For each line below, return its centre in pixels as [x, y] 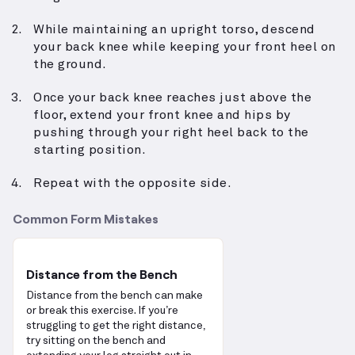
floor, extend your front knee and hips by [162, 115]
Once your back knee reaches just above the [172, 98]
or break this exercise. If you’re [102, 311]
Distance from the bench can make [115, 296]
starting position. [90, 150]
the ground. [70, 65]
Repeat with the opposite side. [132, 183]
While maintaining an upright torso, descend [174, 30]
